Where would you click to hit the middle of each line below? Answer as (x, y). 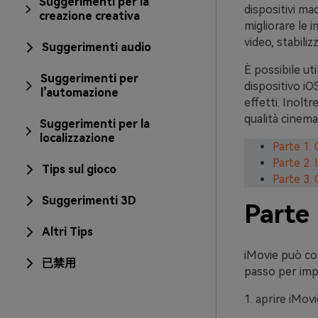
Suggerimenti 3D (89, 201)
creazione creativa (89, 16)
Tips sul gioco (79, 169)
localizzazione (78, 138)
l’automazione (80, 93)
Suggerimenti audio (97, 47)
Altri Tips (67, 232)
